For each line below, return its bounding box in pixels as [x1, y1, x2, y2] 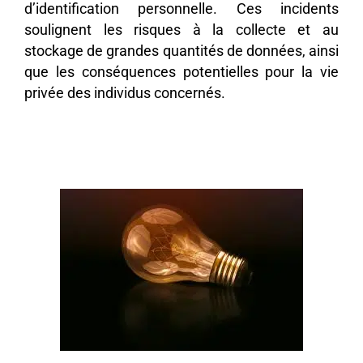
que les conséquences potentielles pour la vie [24, 64, 339, 81]
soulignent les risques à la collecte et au [24, 22, 339, 39]
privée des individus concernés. [24, 85, 225, 102]
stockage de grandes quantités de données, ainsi [24, 43, 339, 60]
